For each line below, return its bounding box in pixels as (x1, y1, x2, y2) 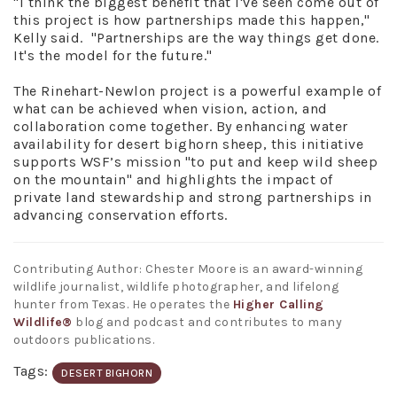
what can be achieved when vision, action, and (13, 99, 328, 117)
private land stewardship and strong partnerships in (13, 188, 372, 206)
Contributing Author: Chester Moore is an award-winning (13, 261, 362, 276)
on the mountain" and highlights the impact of (13, 170, 333, 188)
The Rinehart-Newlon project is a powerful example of (13, 82, 381, 99)
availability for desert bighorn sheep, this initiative (13, 135, 363, 152)
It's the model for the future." (13, 46, 213, 64)
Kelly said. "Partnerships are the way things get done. (13, 28, 379, 46)
